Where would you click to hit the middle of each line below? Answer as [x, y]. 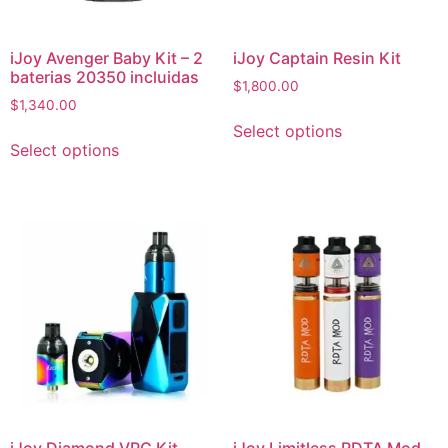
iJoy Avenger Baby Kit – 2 [106, 57]
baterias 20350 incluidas [104, 76]
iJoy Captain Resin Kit [316, 57]
